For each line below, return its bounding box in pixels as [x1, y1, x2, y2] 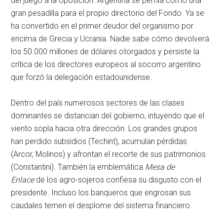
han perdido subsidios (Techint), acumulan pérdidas [11, 137, 187, 147]
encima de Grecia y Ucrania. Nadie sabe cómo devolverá [11, 34, 210, 44]
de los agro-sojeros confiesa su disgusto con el [34, 175, 202, 185]
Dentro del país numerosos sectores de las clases [11, 98, 185, 108]
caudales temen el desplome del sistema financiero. [11, 201, 192, 211]
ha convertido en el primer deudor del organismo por [11, 21, 194, 31]
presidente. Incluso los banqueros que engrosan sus [11, 188, 191, 198]
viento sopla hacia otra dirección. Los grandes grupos [11, 124, 198, 134]
